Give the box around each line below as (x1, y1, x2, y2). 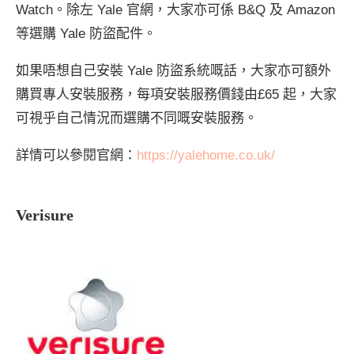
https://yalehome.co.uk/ (137, 147, 275, 163)
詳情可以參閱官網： (16, 147, 137, 163)
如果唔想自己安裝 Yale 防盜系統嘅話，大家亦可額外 (16, 62, 331, 78)
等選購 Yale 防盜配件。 (16, 25, 156, 41)
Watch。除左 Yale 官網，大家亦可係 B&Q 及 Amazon (16, 2, 335, 17)
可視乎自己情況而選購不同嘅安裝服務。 (16, 110, 258, 126)
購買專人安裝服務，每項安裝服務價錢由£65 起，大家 (16, 86, 337, 102)
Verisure (16, 205, 73, 224)
